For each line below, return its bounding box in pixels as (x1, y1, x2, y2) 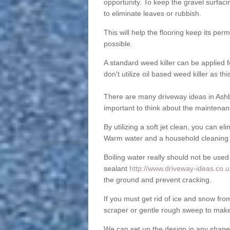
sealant (103, 164, 129, 173)
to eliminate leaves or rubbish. (103, 9, 201, 18)
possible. (103, 40, 132, 48)
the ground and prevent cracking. (103, 176, 212, 184)
